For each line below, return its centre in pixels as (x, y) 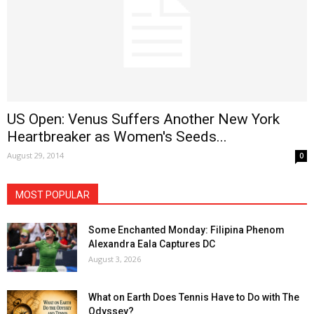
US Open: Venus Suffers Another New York (143, 120)
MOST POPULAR (53, 195)
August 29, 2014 (35, 156)
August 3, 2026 (115, 259)
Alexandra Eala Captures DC (152, 244)
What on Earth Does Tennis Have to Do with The (194, 298)
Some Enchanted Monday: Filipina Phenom (186, 230)
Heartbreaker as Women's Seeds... (117, 137)
